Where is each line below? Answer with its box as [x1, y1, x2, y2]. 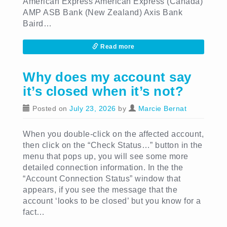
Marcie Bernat [138, 104, 186, 112]
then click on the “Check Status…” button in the [23, 141, 203, 149]
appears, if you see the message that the [23, 185, 177, 194]
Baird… [23, 19, 52, 28]
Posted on [30, 104, 69, 112]
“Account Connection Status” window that [23, 174, 181, 183]
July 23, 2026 [69, 104, 116, 112]
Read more [98, 43, 135, 50]
